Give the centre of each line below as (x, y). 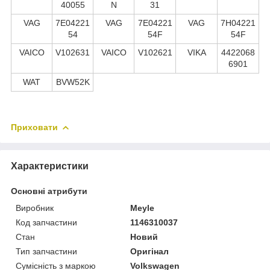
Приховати (34, 127)
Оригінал (150, 251)
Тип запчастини (46, 251)
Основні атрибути (49, 191)
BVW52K (73, 82)
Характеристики (50, 166)
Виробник (35, 208)
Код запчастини (46, 222)
